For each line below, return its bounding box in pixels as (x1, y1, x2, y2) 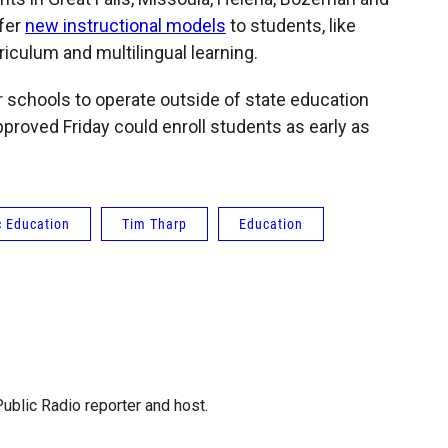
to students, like (226, 15, 356, 37)
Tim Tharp (122, 216, 187, 233)
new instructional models (25, 15, 226, 37)
